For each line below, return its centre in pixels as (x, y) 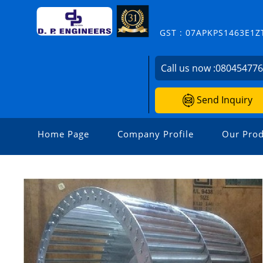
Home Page (63, 134)
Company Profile (156, 134)
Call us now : (188, 68)
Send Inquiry (223, 100)
